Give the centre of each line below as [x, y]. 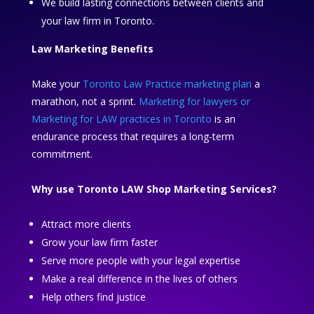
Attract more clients [86, 224]
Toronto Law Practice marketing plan [167, 84]
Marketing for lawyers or [194, 102]
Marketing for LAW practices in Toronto [121, 119]
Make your [57, 84]
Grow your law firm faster [99, 243]
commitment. [62, 154]
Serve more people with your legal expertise [141, 261]
